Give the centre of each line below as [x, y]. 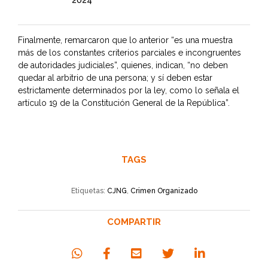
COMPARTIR [134, 222]
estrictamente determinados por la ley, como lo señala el [129, 90]
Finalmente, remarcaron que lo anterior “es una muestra [125, 40]
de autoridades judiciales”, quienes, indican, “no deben [123, 65]
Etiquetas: [89, 191]
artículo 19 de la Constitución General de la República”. [124, 103]
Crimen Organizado [164, 191]
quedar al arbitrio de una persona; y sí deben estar [115, 77]
